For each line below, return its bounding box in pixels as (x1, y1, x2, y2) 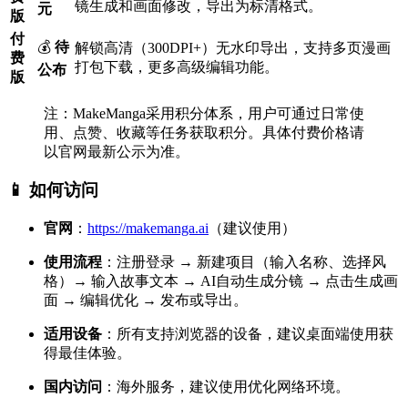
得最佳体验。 (44, 344, 131, 361)
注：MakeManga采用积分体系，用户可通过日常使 (44, 105, 364, 121)
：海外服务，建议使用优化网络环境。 (102, 378, 350, 394)
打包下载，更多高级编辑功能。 (75, 58, 279, 75)
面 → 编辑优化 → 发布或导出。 (44, 291, 248, 308)
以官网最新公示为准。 (44, 143, 189, 159)
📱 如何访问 (7, 180, 98, 200)
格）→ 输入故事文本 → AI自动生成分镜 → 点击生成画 (44, 272, 398, 289)
